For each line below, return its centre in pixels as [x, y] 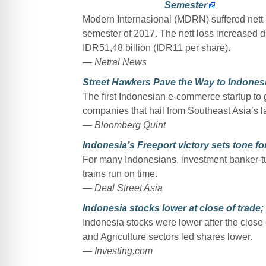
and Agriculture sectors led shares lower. [167, 236]
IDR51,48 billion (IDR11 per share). [156, 47]
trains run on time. [120, 173]
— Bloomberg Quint [124, 125]
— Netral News [114, 62]
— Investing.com [117, 251]
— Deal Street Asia [122, 188]
